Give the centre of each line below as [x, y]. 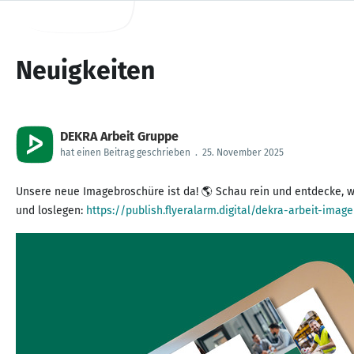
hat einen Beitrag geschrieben [125, 153]
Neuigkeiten [85, 70]
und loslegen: [51, 211]
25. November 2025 [243, 153]
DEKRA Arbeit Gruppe [119, 136]
